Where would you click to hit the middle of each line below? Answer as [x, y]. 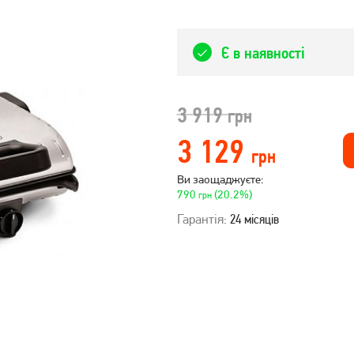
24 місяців [252, 219]
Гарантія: [201, 219]
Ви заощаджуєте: [220, 179]
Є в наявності [263, 52]
